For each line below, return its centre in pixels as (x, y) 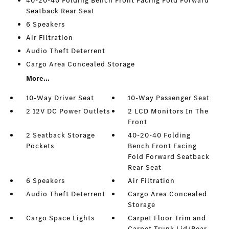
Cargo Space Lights (60, 218)
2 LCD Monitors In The (168, 111)
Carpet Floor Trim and (167, 218)
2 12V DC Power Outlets (68, 111)
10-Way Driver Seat (60, 98)
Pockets (40, 146)
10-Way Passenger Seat (169, 98)
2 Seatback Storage (60, 135)
